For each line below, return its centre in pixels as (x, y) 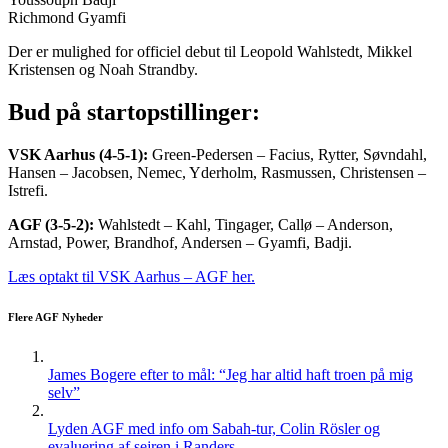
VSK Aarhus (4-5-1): (80, 154)
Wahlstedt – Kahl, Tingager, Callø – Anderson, (245, 224)
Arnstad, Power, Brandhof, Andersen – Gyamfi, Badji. (180, 242)
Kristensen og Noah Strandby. (103, 70)
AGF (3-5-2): (53, 224)
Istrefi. (28, 190)
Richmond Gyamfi (67, 18)
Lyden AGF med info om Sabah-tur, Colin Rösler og (214, 428)
